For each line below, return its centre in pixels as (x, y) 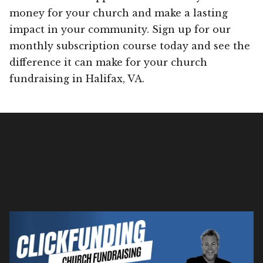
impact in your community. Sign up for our (120, 29)
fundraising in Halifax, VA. (77, 78)
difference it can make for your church (108, 62)
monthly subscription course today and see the (130, 45)
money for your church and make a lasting (119, 13)
